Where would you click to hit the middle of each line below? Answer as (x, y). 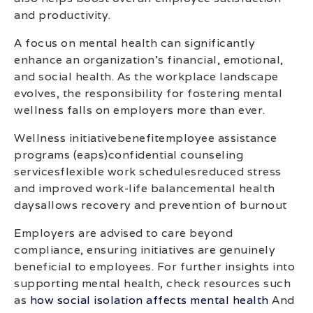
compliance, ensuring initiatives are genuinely (145, 249)
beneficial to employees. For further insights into (154, 266)
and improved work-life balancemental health (145, 188)
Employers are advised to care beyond (123, 233)
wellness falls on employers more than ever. (140, 110)
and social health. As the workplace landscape (146, 76)
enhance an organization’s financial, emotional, (149, 59)
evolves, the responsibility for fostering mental (148, 93)
